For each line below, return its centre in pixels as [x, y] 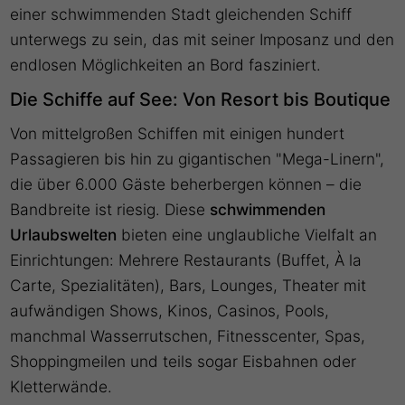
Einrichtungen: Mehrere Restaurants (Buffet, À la [186, 260]
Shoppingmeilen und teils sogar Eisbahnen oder [184, 362]
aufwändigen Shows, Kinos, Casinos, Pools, [170, 311]
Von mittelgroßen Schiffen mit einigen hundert [178, 134]
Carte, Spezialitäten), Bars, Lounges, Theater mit [188, 286]
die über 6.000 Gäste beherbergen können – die [186, 184]
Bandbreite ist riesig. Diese [108, 210]
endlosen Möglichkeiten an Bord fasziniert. [166, 65]
